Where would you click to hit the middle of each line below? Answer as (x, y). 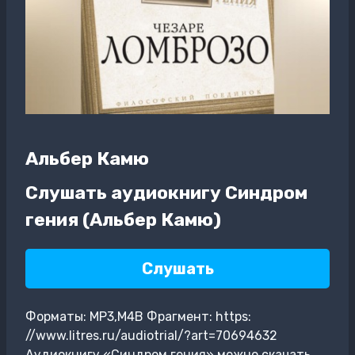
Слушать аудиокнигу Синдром (166, 193)
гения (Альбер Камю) (123, 219)
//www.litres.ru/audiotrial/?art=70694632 (151, 336)
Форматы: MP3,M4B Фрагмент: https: (138, 317)
